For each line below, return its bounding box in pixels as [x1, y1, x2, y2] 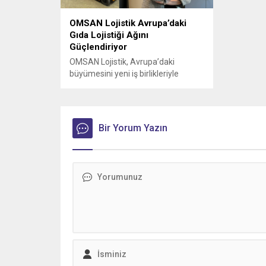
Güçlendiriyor [69, 42, 127, 53]
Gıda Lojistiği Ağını [69, 30, 148, 41]
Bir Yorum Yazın [99, 122, 167, 134]
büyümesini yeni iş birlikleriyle [69, 69, 179, 79]
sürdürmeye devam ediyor [69, 81, 168, 91]
